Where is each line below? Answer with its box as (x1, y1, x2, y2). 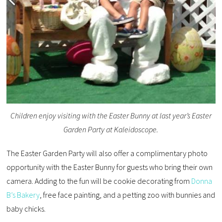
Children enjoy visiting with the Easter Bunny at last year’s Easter (10, 111, 212, 121)
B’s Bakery (6, 190, 40, 200)
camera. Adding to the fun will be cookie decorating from (6, 176, 192, 186)
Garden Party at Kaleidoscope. (63, 124, 159, 135)
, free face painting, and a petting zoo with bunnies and (40, 190, 216, 200)
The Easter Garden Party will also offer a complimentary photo (6, 148, 208, 159)
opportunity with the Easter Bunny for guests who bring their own (6, 162, 213, 172)
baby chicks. (6, 204, 46, 214)
